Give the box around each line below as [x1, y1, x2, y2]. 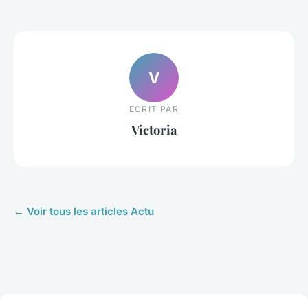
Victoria [131, 121, 177, 139]
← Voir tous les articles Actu [14, 204, 154, 218]
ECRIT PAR [129, 104, 179, 115]
